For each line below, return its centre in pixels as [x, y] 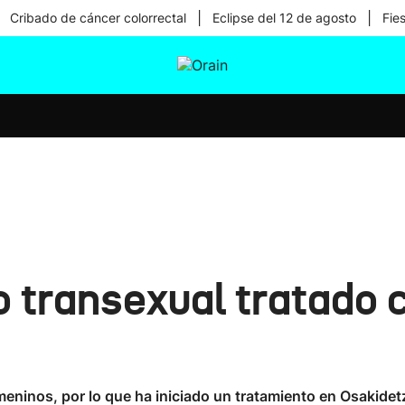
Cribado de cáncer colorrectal [98, 18]
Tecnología [204, 150]
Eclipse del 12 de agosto [284, 18]
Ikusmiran [202, 103]
